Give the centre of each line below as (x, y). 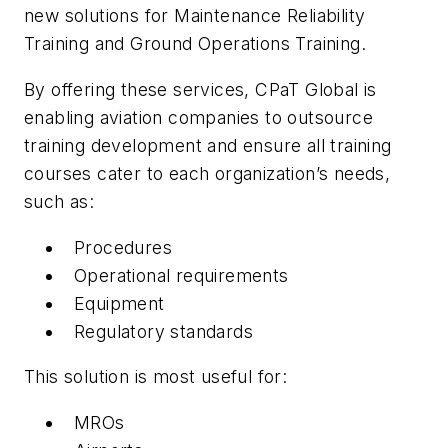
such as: (59, 201)
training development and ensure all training (208, 145)
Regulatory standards (163, 331)
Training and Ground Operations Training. (195, 44)
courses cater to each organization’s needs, (207, 173)
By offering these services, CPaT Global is (200, 89)
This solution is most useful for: (156, 377)
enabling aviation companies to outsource (198, 117)
